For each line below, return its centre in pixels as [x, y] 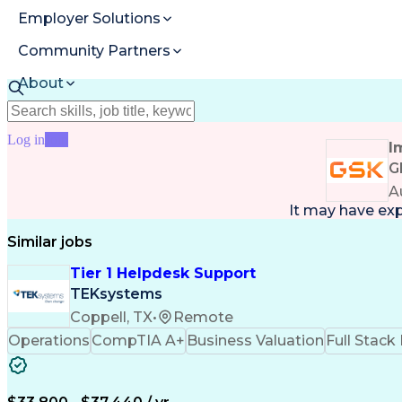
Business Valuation [255, 341]
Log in [26, 139]
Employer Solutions [89, 19]
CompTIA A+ [138, 341]
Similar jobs [50, 242]
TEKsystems [116, 294]
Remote [203, 317]
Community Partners [94, 51]
